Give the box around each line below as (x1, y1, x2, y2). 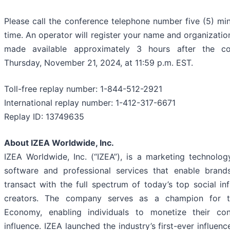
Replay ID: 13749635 (4, 111, 84, 122)
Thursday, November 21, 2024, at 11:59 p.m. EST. (4, 57, 193, 68)
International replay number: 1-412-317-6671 (4, 98, 176, 108)
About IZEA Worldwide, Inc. (4, 138, 114, 148)
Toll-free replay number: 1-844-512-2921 (4, 84, 162, 94)
